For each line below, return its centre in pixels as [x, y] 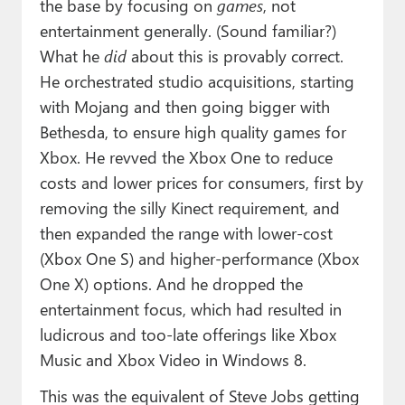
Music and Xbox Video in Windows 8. [173, 360]
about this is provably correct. [235, 56]
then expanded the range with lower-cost [186, 233]
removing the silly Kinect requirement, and [189, 208]
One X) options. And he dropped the [171, 284]
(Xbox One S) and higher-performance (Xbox [199, 259]
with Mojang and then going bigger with [184, 107]
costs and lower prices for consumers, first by [201, 183]
